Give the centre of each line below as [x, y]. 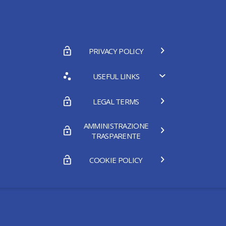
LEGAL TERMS [116, 102]
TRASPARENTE [116, 136]
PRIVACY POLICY [116, 51]
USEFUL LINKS [116, 76]
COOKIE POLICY [116, 160]
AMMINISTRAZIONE [116, 126]
